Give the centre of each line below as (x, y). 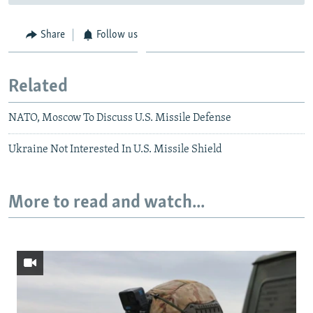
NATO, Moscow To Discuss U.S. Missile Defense (120, 118)
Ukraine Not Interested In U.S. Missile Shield (115, 149)
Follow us (117, 35)
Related (38, 87)
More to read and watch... (107, 203)
